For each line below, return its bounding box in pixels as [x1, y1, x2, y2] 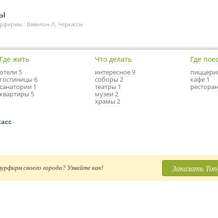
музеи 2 [95, 90, 118, 98]
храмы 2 [95, 97, 120, 106]
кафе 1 [190, 75, 210, 84]
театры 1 [95, 82, 121, 91]
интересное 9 [95, 68, 135, 76]
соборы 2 [95, 75, 123, 84]
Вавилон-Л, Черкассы [27, 20, 83, 28]
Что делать [95, 54, 132, 64]
